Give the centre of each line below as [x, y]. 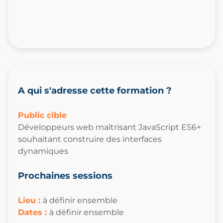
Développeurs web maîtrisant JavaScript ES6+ [110, 127]
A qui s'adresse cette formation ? [95, 91]
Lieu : [30, 201]
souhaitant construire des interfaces [90, 139]
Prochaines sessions [65, 176]
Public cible [42, 115]
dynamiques [43, 151]
